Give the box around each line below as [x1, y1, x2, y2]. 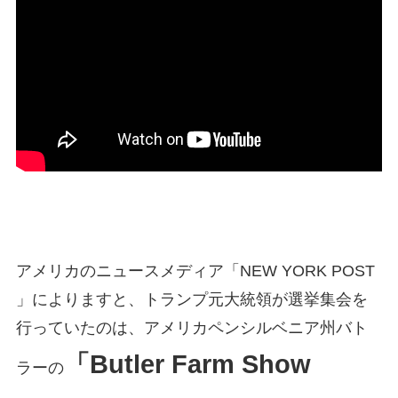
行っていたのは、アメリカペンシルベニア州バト [15, 318, 368, 337]
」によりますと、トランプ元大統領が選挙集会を [15, 290, 368, 308]
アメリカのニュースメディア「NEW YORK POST [15, 261, 375, 280]
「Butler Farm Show [63, 349, 311, 378]
